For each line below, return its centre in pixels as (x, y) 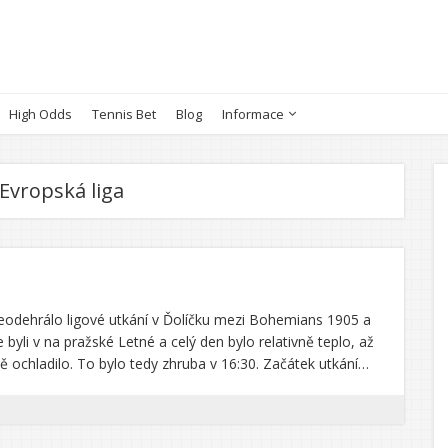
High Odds (40, 114)
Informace (253, 114)
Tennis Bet (124, 114)
